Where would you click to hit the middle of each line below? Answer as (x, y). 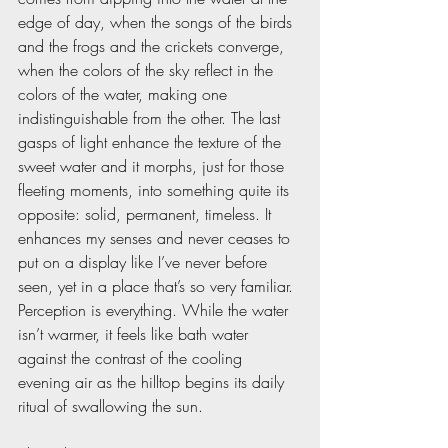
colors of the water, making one (125, 94)
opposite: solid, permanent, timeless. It (147, 214)
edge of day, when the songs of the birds (157, 22)
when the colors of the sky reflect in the (148, 70)
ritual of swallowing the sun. (110, 406)
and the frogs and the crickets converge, (153, 46)
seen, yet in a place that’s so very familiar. (158, 286)
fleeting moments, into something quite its (156, 190)
